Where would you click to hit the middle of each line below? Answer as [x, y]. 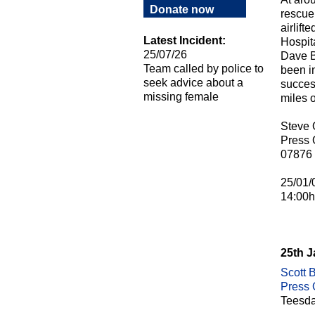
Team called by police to [204, 69]
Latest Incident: [185, 40]
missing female [181, 97]
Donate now [182, 9]
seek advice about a [193, 83]
